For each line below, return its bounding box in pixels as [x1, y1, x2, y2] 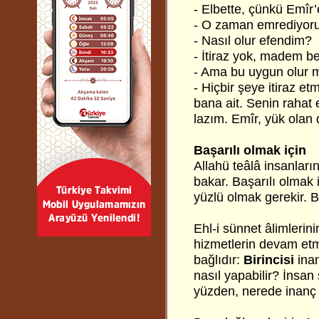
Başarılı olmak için [194, 143, 306, 157]
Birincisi [244, 253, 294, 267]
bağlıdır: [194, 253, 244, 267]
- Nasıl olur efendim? [194, 33, 312, 48]
